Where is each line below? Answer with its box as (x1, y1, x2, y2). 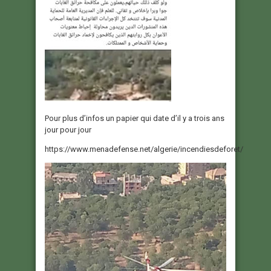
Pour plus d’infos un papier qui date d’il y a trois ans (45, 114, 224, 123)
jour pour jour (45, 125, 91, 135)
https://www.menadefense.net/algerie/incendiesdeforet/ (45, 145, 243, 154)
